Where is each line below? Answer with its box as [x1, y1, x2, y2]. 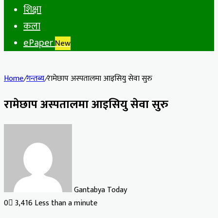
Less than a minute [35, 196, 97, 210]
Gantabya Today [74, 183, 127, 197]
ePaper [23, 35, 55, 51]
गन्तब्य [26, 72, 44, 85]
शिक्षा [23, 1, 41, 18]
